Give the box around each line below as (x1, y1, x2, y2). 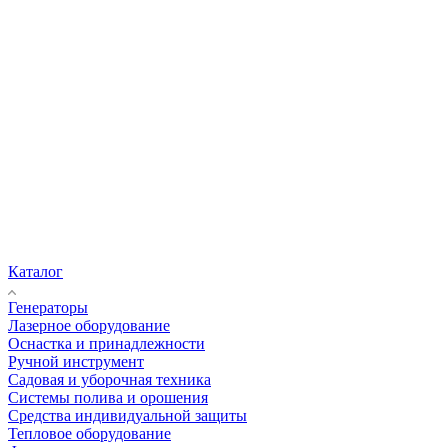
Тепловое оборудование (8, 424, 171, 442)
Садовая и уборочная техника (8, 370, 211, 388)
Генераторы (8, 298, 88, 316)
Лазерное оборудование (8, 316, 170, 334)
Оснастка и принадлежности (8, 334, 205, 352)
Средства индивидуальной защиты (8, 406, 247, 424)
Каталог (8, 262, 63, 280)
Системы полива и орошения (8, 388, 208, 406)
